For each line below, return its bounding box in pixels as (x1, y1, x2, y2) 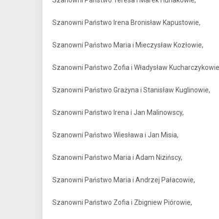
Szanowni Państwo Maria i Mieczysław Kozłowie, (52, 41, 203, 49)
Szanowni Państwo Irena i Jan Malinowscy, (52, 109, 184, 116)
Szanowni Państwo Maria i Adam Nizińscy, (52, 153, 182, 161)
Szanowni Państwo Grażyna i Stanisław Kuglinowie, (52, 86, 210, 94)
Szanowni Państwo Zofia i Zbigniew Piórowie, (52, 198, 192, 206)
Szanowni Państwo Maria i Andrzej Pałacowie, (52, 176, 195, 184)
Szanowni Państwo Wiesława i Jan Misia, (52, 131, 178, 139)
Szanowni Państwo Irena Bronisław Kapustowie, (52, 19, 200, 26)
